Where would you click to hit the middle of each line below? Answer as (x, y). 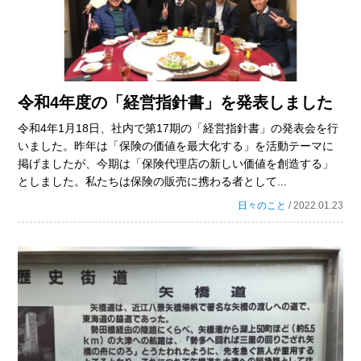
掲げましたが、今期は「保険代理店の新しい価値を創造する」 (176, 164)
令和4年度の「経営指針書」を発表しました (176, 103)
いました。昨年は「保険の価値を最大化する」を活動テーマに (176, 146)
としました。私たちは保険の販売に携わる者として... (153, 182)
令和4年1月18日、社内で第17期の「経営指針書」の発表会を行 (178, 129)
